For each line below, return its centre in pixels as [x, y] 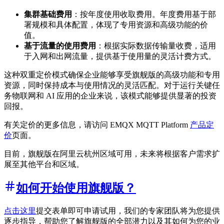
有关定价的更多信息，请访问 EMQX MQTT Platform [97, 124]
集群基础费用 [48, 14]
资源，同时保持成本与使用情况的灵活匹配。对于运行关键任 [112, 85]
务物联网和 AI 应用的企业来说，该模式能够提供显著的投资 [110, 95]
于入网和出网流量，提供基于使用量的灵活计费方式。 [120, 56]
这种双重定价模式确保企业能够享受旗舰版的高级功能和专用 [112, 74]
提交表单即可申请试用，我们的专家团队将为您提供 [128, 210]
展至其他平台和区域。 [44, 164]
